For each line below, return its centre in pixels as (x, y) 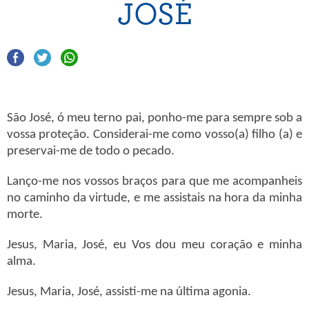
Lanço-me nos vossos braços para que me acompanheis (154, 182)
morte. (25, 215)
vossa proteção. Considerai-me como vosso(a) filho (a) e (154, 135)
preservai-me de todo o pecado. (91, 151)
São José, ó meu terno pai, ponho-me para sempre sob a (154, 118)
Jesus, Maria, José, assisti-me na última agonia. (129, 292)
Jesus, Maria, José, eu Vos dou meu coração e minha (154, 245)
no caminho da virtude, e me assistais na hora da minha (154, 198)
